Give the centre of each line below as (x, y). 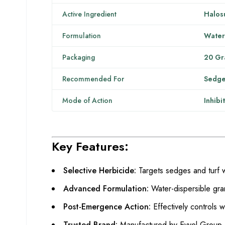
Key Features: (90, 146)
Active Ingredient (89, 14)
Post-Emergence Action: (107, 206)
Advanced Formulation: (106, 188)
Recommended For (93, 79)
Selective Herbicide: (100, 170)
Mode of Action (87, 100)
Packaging (79, 57)
